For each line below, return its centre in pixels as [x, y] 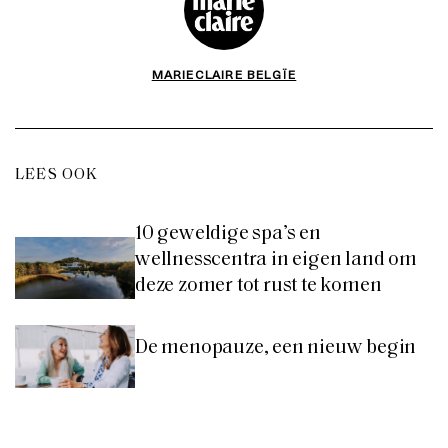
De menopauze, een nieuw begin [276, 348]
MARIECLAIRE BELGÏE [224, 74]
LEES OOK [57, 175]
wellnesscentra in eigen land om [276, 260]
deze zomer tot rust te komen [258, 286]
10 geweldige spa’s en [228, 234]
